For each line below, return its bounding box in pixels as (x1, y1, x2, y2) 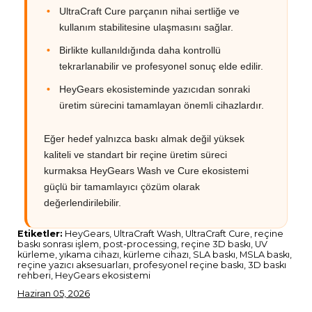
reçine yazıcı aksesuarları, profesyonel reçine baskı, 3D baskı (17, 259, 286, 270)
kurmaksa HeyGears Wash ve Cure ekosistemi (44, 164, 249, 176)
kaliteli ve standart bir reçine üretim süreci (44, 148, 227, 160)
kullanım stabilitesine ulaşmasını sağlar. (59, 21, 233, 33)
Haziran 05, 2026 (17, 287, 90, 299)
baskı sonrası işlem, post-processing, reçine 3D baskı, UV (17, 238, 267, 249)
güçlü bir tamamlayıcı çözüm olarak (44, 180, 200, 192)
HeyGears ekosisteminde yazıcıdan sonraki (59, 83, 250, 95)
